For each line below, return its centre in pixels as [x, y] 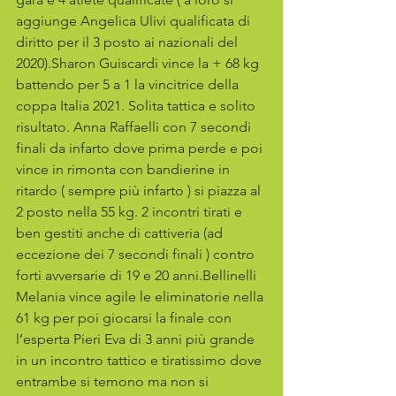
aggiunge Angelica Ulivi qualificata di [135, 21]
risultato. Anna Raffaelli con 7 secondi [135, 127]
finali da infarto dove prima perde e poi [141, 148]
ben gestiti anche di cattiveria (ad [121, 233]
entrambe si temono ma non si [114, 381]
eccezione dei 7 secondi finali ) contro [137, 254]
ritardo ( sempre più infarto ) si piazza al [140, 190]
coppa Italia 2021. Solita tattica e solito [137, 106]
